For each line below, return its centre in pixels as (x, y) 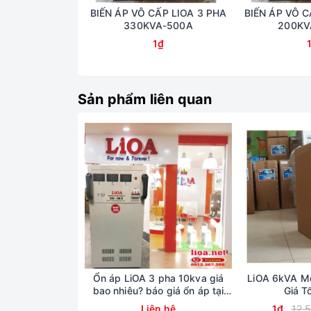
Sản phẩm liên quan (145, 99)
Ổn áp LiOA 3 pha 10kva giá (158, 278)
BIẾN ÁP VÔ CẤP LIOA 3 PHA (158, 12)
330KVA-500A (158, 25)
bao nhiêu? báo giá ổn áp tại (158, 290)
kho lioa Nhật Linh (158, 303)
